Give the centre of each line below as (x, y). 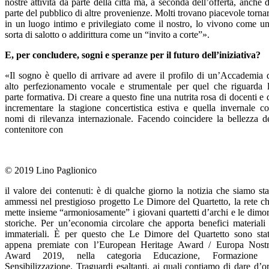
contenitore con (34, 129)
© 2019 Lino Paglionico (51, 170)
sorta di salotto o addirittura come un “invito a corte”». (107, 34)
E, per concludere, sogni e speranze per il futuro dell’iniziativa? (133, 55)
